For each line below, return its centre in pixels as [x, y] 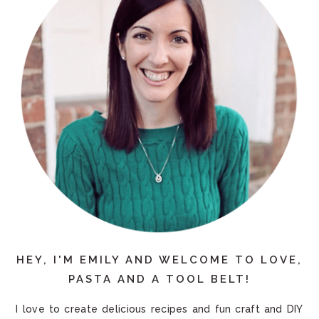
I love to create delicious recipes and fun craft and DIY [159, 309]
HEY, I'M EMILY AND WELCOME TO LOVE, [159, 260]
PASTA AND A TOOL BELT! [159, 279]
